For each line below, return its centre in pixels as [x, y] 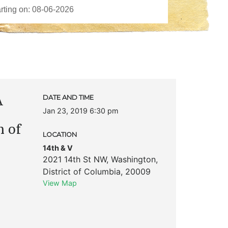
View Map [60, 183]
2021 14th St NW [74, 159]
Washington [133, 159]
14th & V [58, 148]
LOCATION [60, 134]
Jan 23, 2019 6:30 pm [80, 110]
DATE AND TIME [68, 97]
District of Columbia [81, 171]
